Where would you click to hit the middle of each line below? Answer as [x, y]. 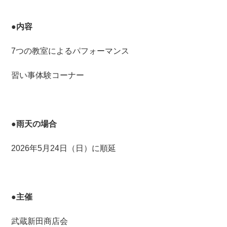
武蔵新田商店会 [40, 221]
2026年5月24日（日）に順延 [64, 148]
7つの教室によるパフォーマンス [70, 51]
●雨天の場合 [34, 124]
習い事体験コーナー [48, 75]
